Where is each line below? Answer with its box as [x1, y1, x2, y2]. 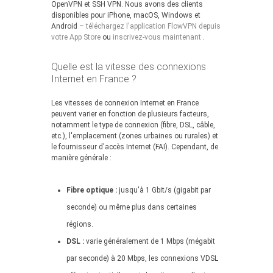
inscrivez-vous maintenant [113, 33, 201, 41]
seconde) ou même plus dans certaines [66, 203, 197, 211]
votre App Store [51, 33, 101, 41]
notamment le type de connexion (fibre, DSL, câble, [51, 121, 215, 129]
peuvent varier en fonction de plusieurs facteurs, [51, 110, 209, 118]
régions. [66, 220, 93, 229]
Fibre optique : [66, 186, 117, 194]
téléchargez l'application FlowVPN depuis [86, 22, 221, 30]
